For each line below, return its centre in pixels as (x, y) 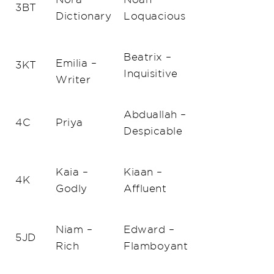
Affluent (145, 188)
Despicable (153, 130)
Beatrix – (148, 56)
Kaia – (72, 171)
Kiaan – (143, 171)
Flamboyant (156, 245)
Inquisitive (152, 73)
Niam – (74, 229)
